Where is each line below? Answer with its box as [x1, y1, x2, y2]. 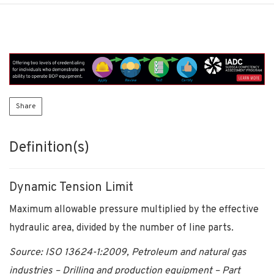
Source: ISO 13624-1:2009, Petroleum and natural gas [9, 246, 246, 259]
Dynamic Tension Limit [9, 179, 133, 196]
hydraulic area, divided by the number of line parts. [9, 221, 234, 234]
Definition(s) [9, 138, 89, 157]
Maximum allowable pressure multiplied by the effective [9, 203, 259, 216]
